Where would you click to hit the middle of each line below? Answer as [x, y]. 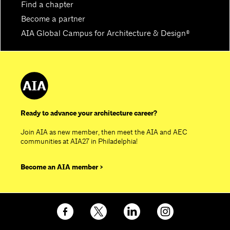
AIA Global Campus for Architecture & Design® [106, 33]
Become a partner [53, 19]
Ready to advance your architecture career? [89, 113]
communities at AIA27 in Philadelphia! [79, 141]
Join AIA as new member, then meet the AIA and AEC [104, 132]
